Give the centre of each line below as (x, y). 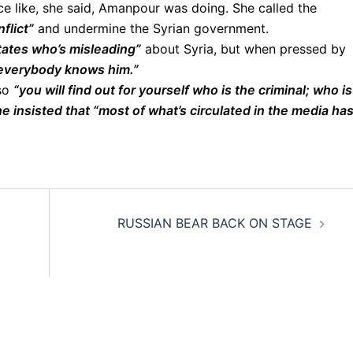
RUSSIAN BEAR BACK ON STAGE (214, 223)
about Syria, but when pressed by (243, 49)
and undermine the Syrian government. (151, 28)
